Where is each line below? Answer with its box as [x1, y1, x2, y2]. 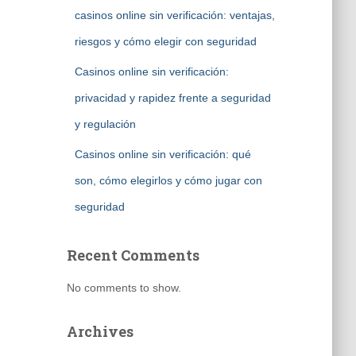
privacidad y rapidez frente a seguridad [74, 91, 271, 104]
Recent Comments [66, 246, 199, 265]
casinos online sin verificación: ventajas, [74, 9, 275, 21]
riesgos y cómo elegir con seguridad [74, 35, 257, 48]
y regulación [74, 118, 136, 130]
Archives [66, 322, 133, 341]
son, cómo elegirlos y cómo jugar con [74, 174, 262, 187]
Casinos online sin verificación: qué [74, 148, 251, 161]
